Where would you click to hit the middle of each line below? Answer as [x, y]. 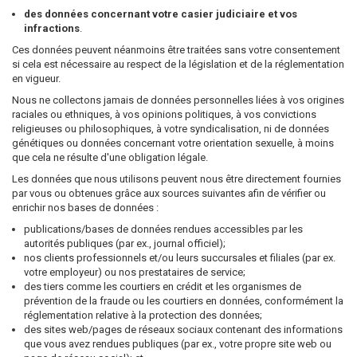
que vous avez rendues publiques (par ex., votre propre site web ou [178, 344]
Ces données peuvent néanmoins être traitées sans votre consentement [176, 50]
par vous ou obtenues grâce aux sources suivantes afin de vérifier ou [169, 193]
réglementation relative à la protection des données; [143, 315]
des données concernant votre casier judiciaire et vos [161, 14]
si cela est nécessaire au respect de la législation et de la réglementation [178, 64]
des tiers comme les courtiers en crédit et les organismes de [163, 286]
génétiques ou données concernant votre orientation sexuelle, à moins [173, 143]
